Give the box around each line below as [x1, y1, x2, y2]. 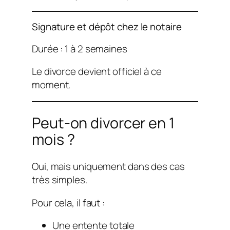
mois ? [32, 128, 75, 149]
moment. [32, 78, 71, 92]
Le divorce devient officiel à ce [32, 65, 162, 79]
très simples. [32, 172, 87, 186]
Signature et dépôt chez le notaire [32, 20, 182, 33]
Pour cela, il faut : [32, 196, 105, 209]
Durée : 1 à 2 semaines [32, 42, 127, 55]
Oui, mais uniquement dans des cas [32, 159, 185, 173]
